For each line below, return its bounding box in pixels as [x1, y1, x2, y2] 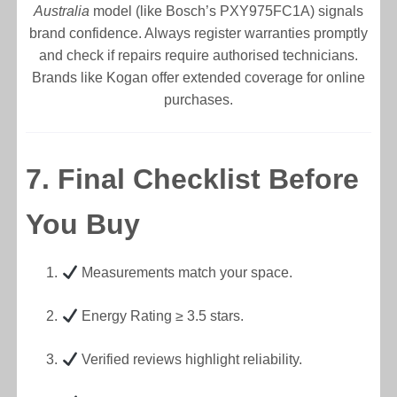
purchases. [164, 92, 233, 108]
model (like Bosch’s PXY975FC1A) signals [90, 4, 363, 19]
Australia [34, 4, 90, 19]
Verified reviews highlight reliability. [77, 351, 302, 367]
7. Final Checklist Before [26, 162, 360, 195]
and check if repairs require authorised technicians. [39, 48, 358, 64]
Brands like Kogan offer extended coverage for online [32, 70, 365, 86]
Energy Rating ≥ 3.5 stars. [77, 307, 244, 323]
